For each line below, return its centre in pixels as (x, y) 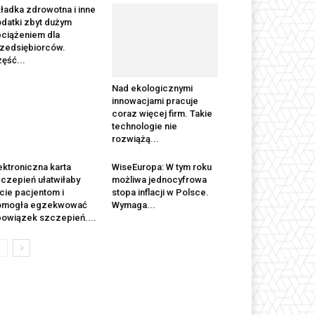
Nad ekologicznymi (152, 88)
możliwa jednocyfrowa (159, 179)
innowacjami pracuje (155, 101)
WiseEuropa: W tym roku (161, 167)
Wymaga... (133, 205)
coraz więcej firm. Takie (162, 113)
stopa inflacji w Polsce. (160, 192)
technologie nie (144, 126)
